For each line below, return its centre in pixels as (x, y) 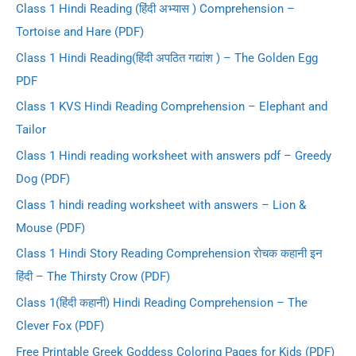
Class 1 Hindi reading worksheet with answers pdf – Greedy (174, 155)
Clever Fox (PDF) (60, 325)
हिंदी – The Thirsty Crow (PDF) (93, 277)
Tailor (31, 130)
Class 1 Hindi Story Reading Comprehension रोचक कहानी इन (169, 254)
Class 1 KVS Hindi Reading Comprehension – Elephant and (172, 107)
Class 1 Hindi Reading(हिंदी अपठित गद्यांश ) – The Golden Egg (167, 58)
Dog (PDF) (43, 178)
